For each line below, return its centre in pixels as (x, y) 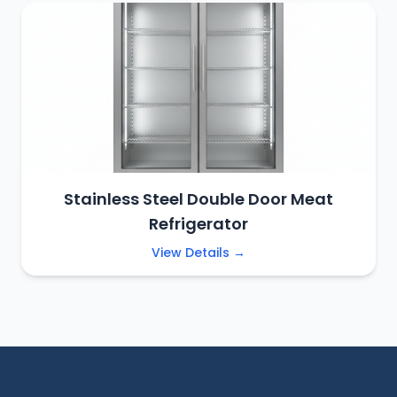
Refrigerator (198, 224)
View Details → (198, 253)
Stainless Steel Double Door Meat (198, 199)
